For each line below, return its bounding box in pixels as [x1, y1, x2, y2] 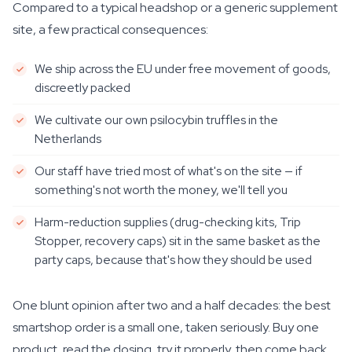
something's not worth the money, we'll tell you [35, 181, 288, 198]
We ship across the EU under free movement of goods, [35, 60, 331, 77]
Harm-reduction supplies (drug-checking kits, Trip [35, 214, 301, 230]
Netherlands [35, 130, 101, 147]
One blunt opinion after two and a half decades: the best [13, 297, 331, 313]
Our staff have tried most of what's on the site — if [35, 163, 302, 179]
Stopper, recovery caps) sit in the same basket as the [35, 233, 321, 249]
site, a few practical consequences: [13, 21, 208, 38]
